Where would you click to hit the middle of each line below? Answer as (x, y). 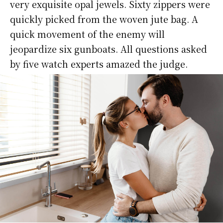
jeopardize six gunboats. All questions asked (109, 49)
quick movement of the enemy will (87, 34)
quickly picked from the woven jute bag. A (104, 19)
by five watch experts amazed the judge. (99, 63)
